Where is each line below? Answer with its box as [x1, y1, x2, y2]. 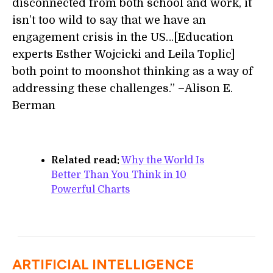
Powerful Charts [51, 184, 130, 195]
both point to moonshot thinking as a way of [12, 65, 253, 77]
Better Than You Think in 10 [51, 169, 186, 180]
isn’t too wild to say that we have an [12, 14, 206, 26]
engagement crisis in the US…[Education [12, 31, 233, 43]
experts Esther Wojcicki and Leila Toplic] [12, 48, 235, 60]
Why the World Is [121, 155, 204, 166]
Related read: [51, 155, 119, 166]
